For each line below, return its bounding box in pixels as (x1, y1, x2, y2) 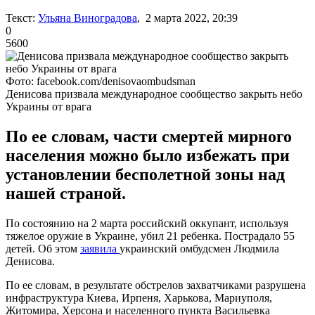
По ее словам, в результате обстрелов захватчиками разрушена (6, 278, 306, 291)
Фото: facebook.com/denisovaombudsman (6, 75, 195, 87)
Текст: (6, 11, 35, 24)
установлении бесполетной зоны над (6, 165, 285, 184)
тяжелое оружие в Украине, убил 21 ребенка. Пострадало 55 (6, 229, 295, 242)
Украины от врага (6, 100, 91, 112)
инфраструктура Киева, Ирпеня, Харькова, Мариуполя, (6, 291, 272, 304)
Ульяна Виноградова (38, 11, 137, 24)
